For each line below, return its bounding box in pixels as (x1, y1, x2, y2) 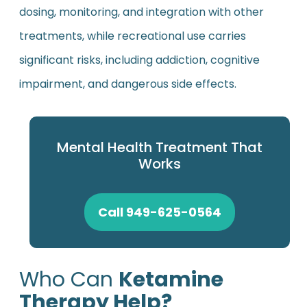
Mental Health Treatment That (56, 137, 262, 157)
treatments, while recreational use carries (19, 27, 246, 44)
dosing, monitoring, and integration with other (19, 3, 264, 20)
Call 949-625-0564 (97, 203, 221, 221)
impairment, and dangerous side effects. (19, 75, 236, 92)
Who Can (19, 265, 119, 294)
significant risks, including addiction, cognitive (19, 51, 260, 68)
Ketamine (118, 265, 223, 294)
